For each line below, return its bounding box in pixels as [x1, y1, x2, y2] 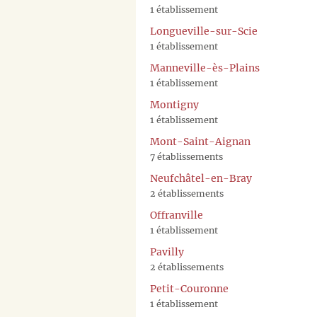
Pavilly [150, 246, 184, 259]
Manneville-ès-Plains [150, 62, 260, 75]
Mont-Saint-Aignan [150, 135, 250, 149]
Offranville [150, 209, 203, 222]
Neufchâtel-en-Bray [150, 172, 252, 185]
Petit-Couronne [150, 282, 229, 296]
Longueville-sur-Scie [150, 25, 258, 38]
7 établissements [150, 151, 223, 163]
